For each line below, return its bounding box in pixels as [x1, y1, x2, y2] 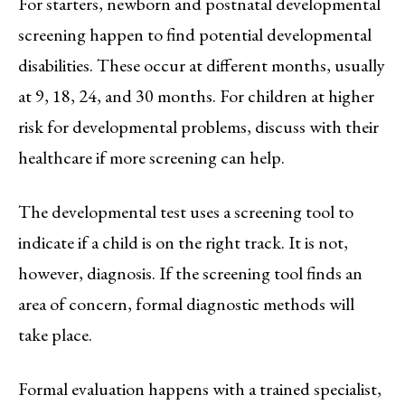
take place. [18, 322, 92, 346]
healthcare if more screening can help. [18, 145, 285, 169]
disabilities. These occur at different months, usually [18, 52, 385, 77]
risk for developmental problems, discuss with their [18, 114, 379, 138]
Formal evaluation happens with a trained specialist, [18, 376, 381, 400]
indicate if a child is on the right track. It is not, [18, 230, 348, 254]
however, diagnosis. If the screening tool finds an [18, 260, 363, 285]
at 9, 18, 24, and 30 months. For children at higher [18, 83, 374, 108]
